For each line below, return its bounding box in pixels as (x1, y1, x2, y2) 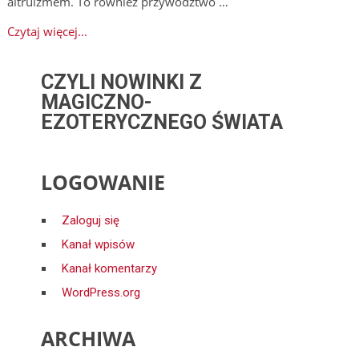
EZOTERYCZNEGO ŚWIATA (41, 110, 284, 134)
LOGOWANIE (41, 167, 166, 196)
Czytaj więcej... (6, 22, 87, 39)
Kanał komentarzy (62, 260, 158, 276)
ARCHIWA (41, 324, 136, 352)
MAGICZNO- (41, 90, 153, 114)
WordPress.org (62, 284, 141, 300)
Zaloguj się (62, 212, 120, 228)
